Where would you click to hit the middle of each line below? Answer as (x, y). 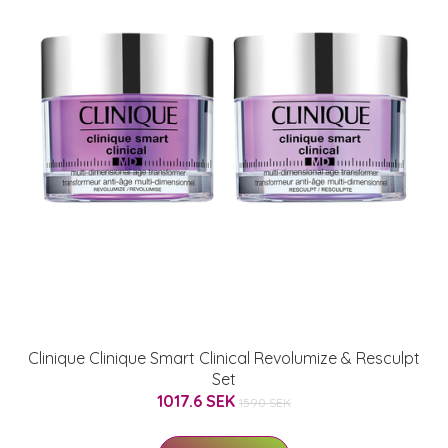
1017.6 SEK (198, 400)
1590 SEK (265, 402)
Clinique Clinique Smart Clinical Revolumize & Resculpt (224, 357)
